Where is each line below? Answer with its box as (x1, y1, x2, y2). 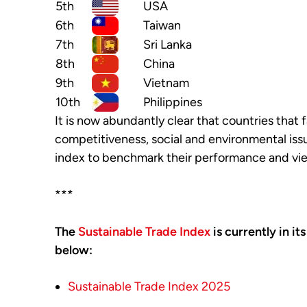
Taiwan (143, 18, 181, 34)
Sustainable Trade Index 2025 (68, 279, 230, 295)
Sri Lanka (143, 37, 192, 53)
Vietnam (143, 75, 189, 91)
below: (55, 243, 93, 258)
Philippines (143, 95, 202, 110)
